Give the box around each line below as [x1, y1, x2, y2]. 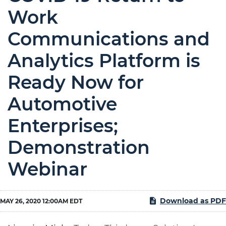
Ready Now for [8, 71, 144, 93]
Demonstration [8, 136, 150, 158]
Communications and [8, 28, 210, 50]
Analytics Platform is [8, 49, 200, 72]
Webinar [8, 158, 87, 180]
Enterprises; [8, 115, 118, 137]
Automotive [8, 93, 117, 115]
